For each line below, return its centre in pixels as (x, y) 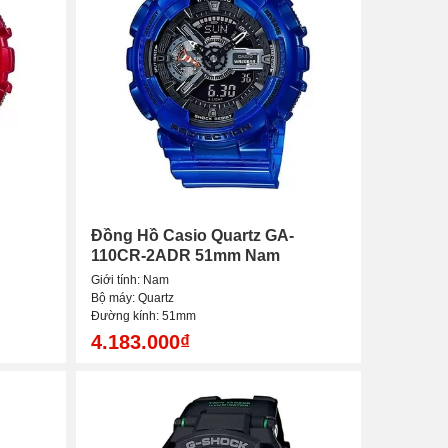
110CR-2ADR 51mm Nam (185, 256)
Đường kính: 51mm (143, 316)
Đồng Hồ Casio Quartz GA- (192, 236)
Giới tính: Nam (130, 280)
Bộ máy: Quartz (132, 298)
